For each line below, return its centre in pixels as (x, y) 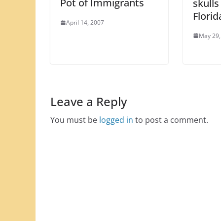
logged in (116, 120)
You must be (75, 120)
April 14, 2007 (85, 23)
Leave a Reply (89, 101)
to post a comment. (171, 120)
